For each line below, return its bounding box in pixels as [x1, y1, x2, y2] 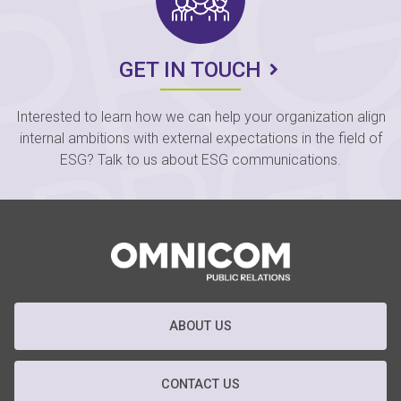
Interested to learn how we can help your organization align [15, 107, 386, 125]
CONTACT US [161, 377, 240, 393]
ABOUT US [169, 319, 232, 335]
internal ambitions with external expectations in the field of [19, 129, 382, 147]
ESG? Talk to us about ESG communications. [60, 150, 341, 168]
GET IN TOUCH [119, 57, 262, 83]
